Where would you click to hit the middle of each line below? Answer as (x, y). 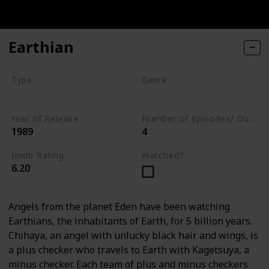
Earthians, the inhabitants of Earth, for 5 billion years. (130, 221)
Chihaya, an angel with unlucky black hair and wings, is (133, 236)
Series (28, 95)
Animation (167, 95)
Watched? (163, 155)
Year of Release (45, 119)
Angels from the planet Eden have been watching (119, 207)
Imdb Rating (38, 155)
